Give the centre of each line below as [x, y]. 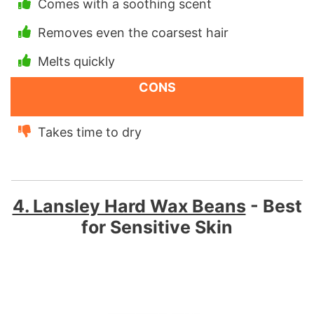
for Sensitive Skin [157, 227]
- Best [274, 206]
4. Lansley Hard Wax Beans [129, 206]
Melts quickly [76, 61]
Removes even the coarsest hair [133, 32]
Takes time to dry [90, 132]
